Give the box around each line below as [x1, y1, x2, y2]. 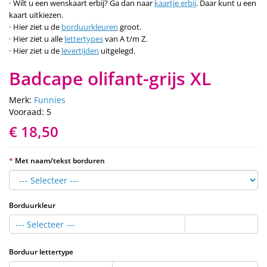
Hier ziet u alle [13, 33, 64, 44]
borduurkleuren [61, 21, 118, 32]
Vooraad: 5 [9, 105, 51, 117]
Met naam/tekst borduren [15, 155, 105, 166]
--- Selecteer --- [15, 218, 75, 230]
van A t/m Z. [103, 33, 147, 44]
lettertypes [64, 33, 103, 44]
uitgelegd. [99, 45, 135, 56]
